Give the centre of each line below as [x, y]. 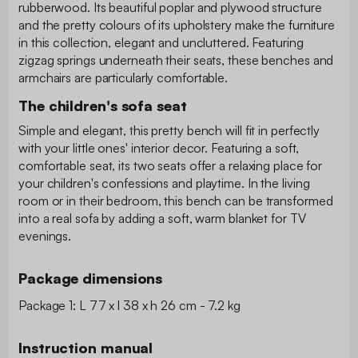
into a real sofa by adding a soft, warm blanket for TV [162, 218]
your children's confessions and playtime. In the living [164, 183]
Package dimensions [91, 278]
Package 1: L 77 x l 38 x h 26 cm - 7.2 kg [129, 305]
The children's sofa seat [103, 105]
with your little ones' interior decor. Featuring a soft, [159, 147]
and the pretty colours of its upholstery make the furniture [177, 24]
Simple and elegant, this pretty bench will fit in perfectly [169, 130]
